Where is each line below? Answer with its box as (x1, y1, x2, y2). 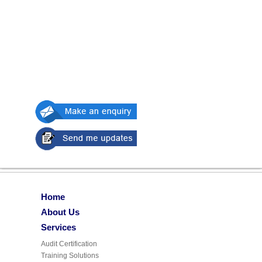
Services (41, 222, 76, 232)
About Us (41, 206, 80, 217)
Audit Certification (41, 239, 97, 248)
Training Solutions (41, 251, 99, 260)
